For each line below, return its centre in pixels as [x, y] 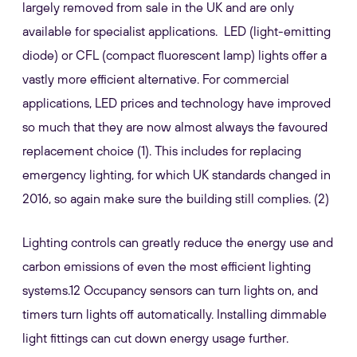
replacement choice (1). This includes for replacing [162, 151]
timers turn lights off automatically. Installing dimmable [175, 314]
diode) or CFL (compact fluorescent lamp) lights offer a [175, 55]
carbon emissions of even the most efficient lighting [167, 266]
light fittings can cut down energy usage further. [155, 338]
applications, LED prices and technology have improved [177, 103]
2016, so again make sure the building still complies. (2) [176, 198]
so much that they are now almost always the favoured [175, 127]
